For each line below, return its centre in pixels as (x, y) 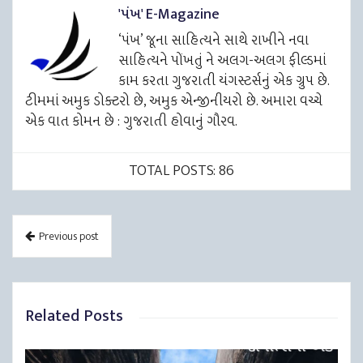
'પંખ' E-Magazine (169, 14)
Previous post (69, 236)
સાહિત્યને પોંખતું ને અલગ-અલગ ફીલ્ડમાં (222, 60)
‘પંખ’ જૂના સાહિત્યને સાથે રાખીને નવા (214, 40)
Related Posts (74, 316)
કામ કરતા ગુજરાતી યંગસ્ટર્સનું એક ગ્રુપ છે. (224, 81)
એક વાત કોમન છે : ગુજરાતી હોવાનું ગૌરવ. (131, 121)
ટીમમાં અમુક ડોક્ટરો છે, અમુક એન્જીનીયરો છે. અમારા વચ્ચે (174, 101)
